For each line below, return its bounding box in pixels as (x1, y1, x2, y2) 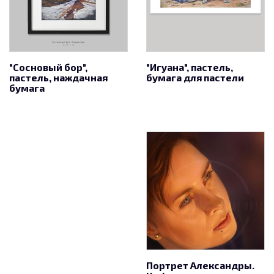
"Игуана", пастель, (146, 61, 233, 73)
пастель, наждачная (9, 72, 108, 83)
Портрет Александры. (146, 259, 254, 271)
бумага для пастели (146, 72, 244, 83)
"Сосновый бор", (9, 61, 87, 73)
